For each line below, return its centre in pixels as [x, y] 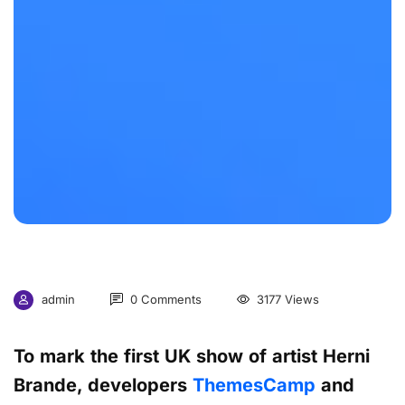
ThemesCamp [254, 385]
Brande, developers [103, 385]
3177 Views [286, 299]
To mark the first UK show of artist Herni [192, 356]
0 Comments [164, 299]
